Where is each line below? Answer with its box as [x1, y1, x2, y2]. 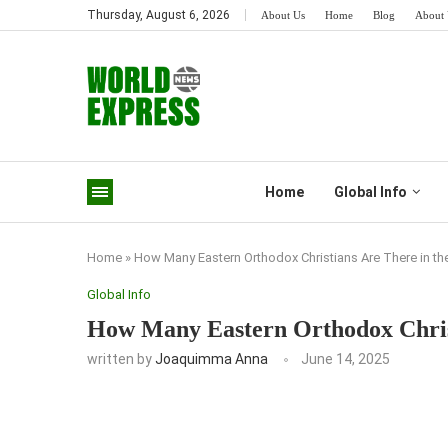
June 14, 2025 [301, 351, 390, 367]
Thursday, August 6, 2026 [87, 8, 230, 22]
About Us [261, 9, 305, 21]
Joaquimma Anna [155, 351, 268, 367]
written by [87, 351, 155, 367]
